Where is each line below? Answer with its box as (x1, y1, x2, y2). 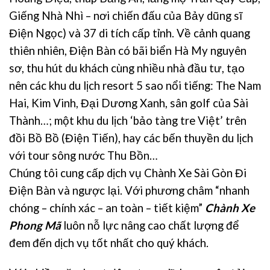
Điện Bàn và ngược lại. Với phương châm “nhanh (9, 183, 250, 197)
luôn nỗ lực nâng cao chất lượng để (61, 218, 239, 232)
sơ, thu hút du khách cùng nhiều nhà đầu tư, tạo (9, 61, 245, 75)
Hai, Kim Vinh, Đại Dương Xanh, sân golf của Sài (9, 96, 248, 110)
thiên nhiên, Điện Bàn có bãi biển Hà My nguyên (9, 43, 246, 57)
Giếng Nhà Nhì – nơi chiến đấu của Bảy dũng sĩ (9, 8, 242, 22)
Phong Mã (9, 218, 61, 232)
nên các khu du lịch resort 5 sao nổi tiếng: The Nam (9, 78, 261, 92)
